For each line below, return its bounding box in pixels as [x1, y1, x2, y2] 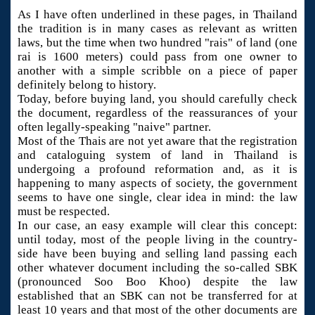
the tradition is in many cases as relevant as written [18, 21, 297, 35]
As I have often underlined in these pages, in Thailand [18, 7, 297, 21]
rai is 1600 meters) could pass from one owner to [18, 49, 297, 63]
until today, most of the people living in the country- [18, 232, 297, 246]
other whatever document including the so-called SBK [18, 260, 297, 274]
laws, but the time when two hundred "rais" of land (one [18, 35, 297, 49]
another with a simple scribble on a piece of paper [18, 63, 297, 77]
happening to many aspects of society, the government [18, 176, 297, 190]
